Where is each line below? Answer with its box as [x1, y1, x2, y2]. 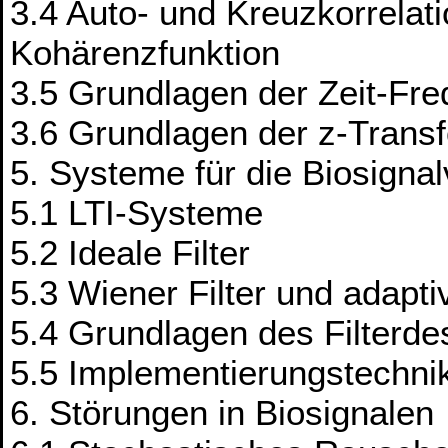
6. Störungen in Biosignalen [10, 393, 435, 433]
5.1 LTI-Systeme [10, 193, 264, 233]
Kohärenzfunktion [10, 33, 281, 73]
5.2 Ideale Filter [10, 233, 251, 273]
